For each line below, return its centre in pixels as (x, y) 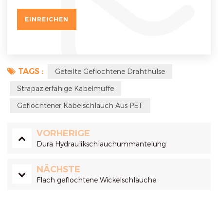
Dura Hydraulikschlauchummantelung (101, 144)
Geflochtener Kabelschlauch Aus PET (80, 106)
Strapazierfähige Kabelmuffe (65, 89)
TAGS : (31, 72)
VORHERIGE (63, 134)
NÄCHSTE (58, 170)
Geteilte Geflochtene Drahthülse (110, 72)
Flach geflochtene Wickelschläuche (96, 180)
